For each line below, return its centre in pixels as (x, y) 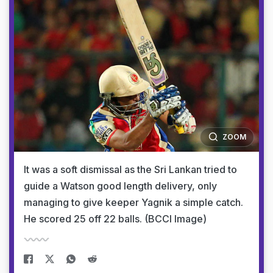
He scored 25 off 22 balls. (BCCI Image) (115, 218)
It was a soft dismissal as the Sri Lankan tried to (130, 169)
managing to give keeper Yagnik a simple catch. (133, 202)
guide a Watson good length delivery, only (120, 186)
